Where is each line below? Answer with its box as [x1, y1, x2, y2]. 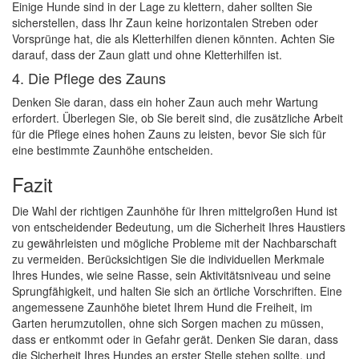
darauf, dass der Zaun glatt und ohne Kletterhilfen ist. [12, 46, 282, 63]
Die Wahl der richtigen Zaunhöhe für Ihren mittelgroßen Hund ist [12, 203, 337, 219]
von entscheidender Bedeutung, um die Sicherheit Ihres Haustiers [12, 219, 345, 235]
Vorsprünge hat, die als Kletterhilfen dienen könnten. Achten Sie [12, 30, 335, 46]
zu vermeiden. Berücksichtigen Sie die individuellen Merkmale [12, 251, 325, 267]
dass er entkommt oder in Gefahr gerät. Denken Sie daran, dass [12, 331, 338, 347]
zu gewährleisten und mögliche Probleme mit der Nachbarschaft [12, 235, 337, 251]
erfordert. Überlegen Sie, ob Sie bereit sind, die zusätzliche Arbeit [12, 110, 343, 126]
